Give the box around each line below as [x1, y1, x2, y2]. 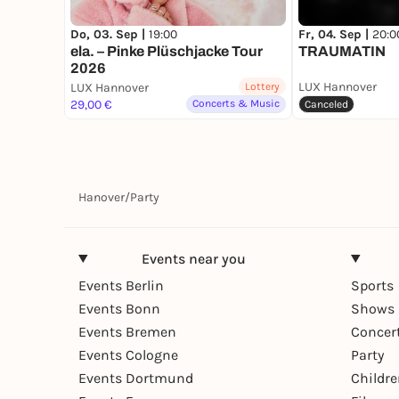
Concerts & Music [192, 96, 280, 110]
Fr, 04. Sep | [298, 27, 372, 43]
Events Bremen [78, 322, 176, 340]
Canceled [305, 97, 348, 110]
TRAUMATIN [298, 44, 386, 60]
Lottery [245, 79, 280, 93]
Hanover [78, 189, 125, 205]
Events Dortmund [78, 369, 193, 387]
